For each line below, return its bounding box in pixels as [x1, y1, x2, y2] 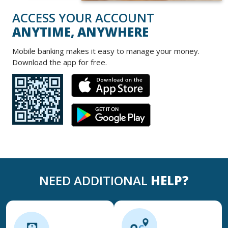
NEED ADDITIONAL [39, 172, 151, 189]
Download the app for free [12, 56, 105, 67]
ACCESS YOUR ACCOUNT [12, 9, 154, 26]
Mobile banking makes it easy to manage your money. [12, 45, 199, 56]
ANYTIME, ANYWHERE [12, 23, 149, 40]
